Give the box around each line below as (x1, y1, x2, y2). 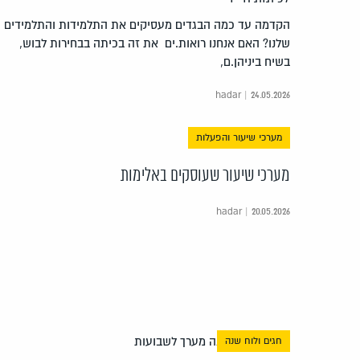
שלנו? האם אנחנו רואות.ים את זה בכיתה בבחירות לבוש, (19, 36, 290, 51)
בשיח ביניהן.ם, (220, 55, 290, 70)
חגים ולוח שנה (225, 334, 282, 347)
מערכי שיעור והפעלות (196, 132, 282, 145)
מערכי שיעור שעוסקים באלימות (121, 166, 290, 186)
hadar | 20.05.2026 (216, 206, 290, 219)
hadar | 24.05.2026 (215, 89, 290, 102)
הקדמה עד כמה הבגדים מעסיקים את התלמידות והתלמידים (4, 18, 290, 33)
